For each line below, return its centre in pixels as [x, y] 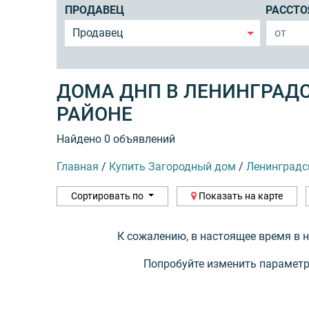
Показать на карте [239, 196]
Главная [78, 166]
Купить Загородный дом [172, 166]
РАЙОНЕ [94, 114]
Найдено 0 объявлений [116, 139]
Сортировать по [108, 196]
